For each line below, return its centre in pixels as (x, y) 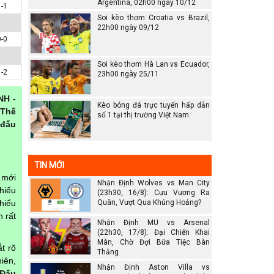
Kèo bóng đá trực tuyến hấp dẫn (154, 105)
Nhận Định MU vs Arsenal (154, 223)
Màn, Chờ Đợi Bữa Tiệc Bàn (154, 243)
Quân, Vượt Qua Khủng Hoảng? (149, 202)
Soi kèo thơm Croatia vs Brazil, (154, 18)
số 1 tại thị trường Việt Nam (143, 115)
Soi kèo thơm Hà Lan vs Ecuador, (154, 65)
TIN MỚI (49, 165)
